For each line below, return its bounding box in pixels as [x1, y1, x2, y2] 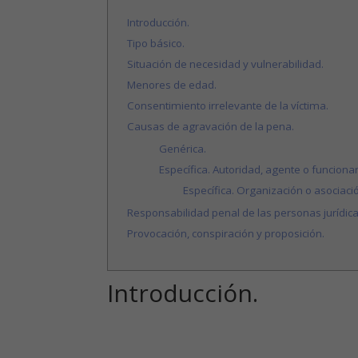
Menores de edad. [126, 78, 217, 93]
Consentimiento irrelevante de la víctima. [126, 98, 328, 113]
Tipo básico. [126, 36, 185, 51]
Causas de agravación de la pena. [126, 119, 294, 134]
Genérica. [158, 141, 206, 157]
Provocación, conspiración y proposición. [126, 226, 324, 241]
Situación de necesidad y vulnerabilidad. [126, 57, 324, 72]
